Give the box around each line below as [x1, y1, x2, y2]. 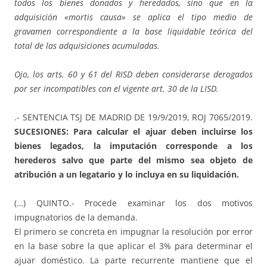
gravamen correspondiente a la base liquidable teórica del [14, 26, 253, 38]
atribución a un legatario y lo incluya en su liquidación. [14, 169, 239, 181]
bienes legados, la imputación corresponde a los [14, 140, 253, 152]
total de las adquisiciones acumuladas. [14, 40, 160, 52]
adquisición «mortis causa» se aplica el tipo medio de [14, 11, 253, 23]
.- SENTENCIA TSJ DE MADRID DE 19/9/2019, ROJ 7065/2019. [14, 111, 253, 123]
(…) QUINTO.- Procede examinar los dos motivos [14, 197, 253, 209]
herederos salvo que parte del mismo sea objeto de [14, 154, 253, 166]
